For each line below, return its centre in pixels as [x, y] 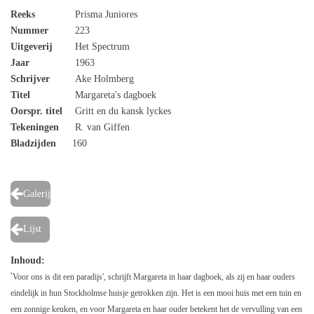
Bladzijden [40, 144]
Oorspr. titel [36, 111]
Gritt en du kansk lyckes [122, 111]
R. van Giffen [101, 128]
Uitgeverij [32, 47]
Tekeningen [35, 128]
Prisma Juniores [105, 15]
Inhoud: [28, 260]
